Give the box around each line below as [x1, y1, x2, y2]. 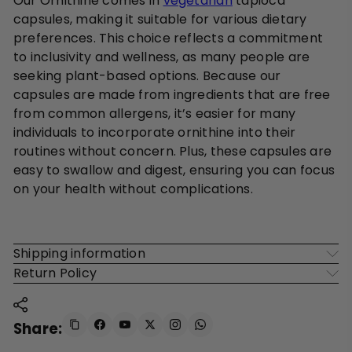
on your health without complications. [13, 179, 253, 198]
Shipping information [13, 244, 145, 262]
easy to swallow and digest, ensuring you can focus [13, 160, 335, 179]
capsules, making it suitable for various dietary [13, 9, 307, 28]
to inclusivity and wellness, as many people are [13, 47, 310, 66]
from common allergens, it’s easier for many [13, 104, 296, 123]
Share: [13, 317, 63, 339]
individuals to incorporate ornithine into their [13, 123, 296, 141]
